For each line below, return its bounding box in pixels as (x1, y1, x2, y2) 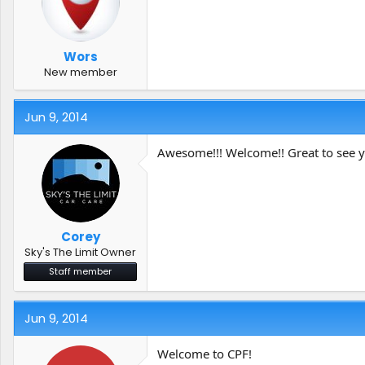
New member (43, 64, 117, 80)
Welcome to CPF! (157, 345, 252, 362)
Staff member (49, 265, 112, 278)
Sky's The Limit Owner (24, 244, 136, 260)
